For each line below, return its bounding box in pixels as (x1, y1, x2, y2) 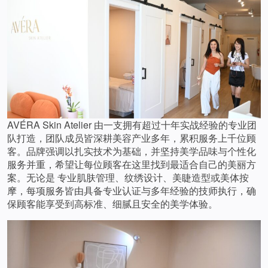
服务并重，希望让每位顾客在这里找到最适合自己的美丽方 (7, 157, 256, 171)
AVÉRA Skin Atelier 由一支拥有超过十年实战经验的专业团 (7, 117, 257, 132)
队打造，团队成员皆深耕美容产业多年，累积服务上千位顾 (7, 130, 256, 145)
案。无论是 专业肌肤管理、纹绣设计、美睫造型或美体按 (7, 170, 249, 184)
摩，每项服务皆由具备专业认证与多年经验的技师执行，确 (7, 183, 256, 197)
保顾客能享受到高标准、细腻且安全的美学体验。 (7, 196, 218, 211)
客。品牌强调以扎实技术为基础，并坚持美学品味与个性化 (7, 144, 256, 158)
